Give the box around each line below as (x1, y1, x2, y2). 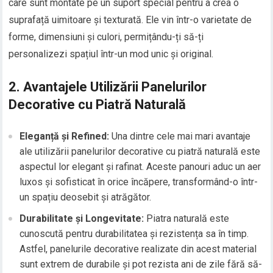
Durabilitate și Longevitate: (19, 213, 144, 225)
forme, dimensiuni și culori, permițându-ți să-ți (9, 31, 204, 43)
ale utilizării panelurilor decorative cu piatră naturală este (19, 146, 261, 158)
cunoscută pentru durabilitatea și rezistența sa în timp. (19, 228, 249, 240)
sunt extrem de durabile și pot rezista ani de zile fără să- (19, 258, 263, 271)
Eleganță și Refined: (19, 130, 110, 143)
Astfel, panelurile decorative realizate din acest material (19, 243, 257, 255)
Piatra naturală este (144, 213, 230, 225)
